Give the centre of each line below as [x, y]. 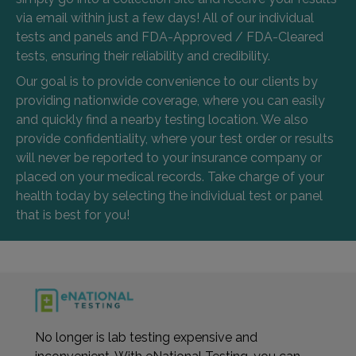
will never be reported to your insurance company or [169, 158]
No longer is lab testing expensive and [146, 338]
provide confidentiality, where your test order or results [175, 139]
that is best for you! [73, 215]
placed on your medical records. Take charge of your [170, 177]
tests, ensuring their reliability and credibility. [143, 56]
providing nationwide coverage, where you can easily [170, 101]
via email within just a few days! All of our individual [165, 18]
